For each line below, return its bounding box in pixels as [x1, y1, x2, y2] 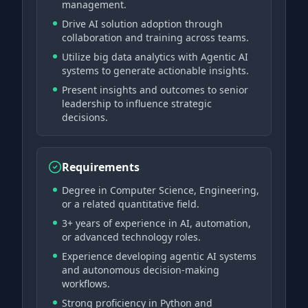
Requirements [62, 159, 140, 175]
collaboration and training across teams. [62, 31, 249, 44]
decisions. [62, 111, 108, 124]
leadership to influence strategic [62, 97, 212, 110]
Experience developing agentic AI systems [62, 250, 256, 263]
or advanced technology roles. [62, 230, 201, 243]
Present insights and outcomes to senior [62, 83, 248, 96]
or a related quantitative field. [62, 197, 199, 210]
